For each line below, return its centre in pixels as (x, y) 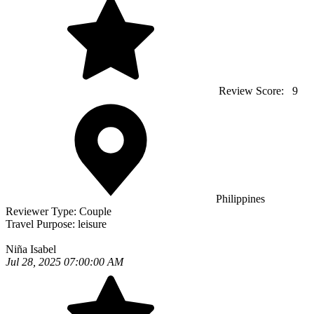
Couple (95, 212)
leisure (92, 224)
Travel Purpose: (42, 224)
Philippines (240, 199)
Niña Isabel (31, 250)
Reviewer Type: (42, 212)
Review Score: (253, 91)
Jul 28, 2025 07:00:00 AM (64, 262)
